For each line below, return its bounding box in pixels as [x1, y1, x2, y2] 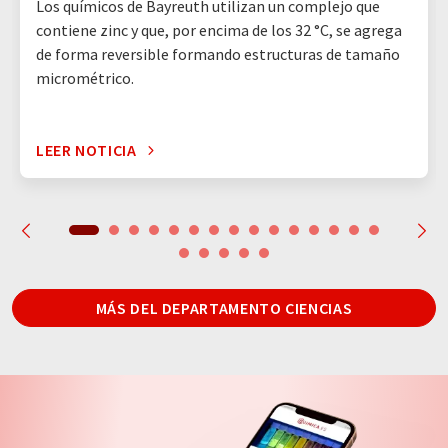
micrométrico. [36, 68, 134, 89]
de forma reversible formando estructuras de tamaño [36, 44, 400, 65]
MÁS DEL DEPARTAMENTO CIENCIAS [95, 298, 353, 319]
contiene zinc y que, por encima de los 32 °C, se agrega [36, 20, 402, 41]
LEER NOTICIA [36, 140, 137, 161]
